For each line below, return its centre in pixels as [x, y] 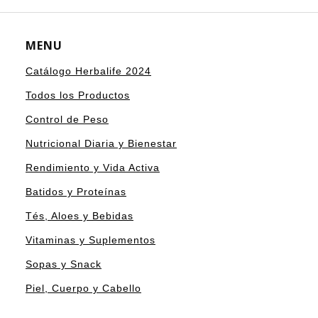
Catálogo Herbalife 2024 [88, 71]
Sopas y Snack [64, 264]
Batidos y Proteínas [76, 192]
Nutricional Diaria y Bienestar [101, 144]
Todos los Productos [78, 95]
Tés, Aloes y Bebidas [79, 216]
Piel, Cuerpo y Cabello [83, 289]
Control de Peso [67, 120]
